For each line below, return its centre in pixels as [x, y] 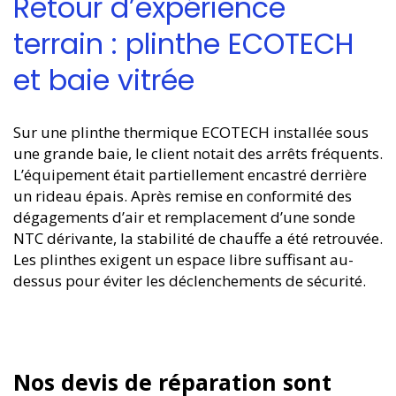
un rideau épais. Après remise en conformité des [183, 195]
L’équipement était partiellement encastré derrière [190, 174]
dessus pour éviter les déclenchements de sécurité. [190, 280]
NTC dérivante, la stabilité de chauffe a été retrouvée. [198, 238]
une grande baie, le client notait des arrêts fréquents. [198, 153]
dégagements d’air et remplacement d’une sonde [184, 217]
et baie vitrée [104, 80]
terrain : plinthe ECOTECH [184, 44]
